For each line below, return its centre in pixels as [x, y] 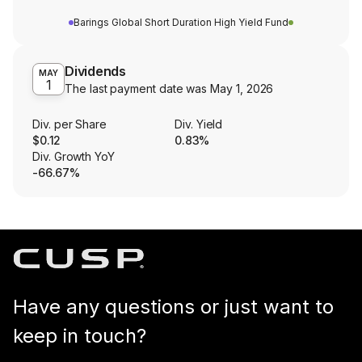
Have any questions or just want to [173, 307]
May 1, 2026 [242, 89]
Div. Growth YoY [74, 157]
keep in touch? [80, 336]
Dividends [96, 72]
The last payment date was [138, 89]
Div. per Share [70, 124]
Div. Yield [199, 124]
